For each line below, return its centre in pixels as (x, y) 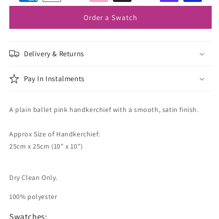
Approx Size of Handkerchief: (55, 134)
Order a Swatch (110, 17)
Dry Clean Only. (33, 178)
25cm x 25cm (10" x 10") (46, 146)
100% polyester (33, 197)
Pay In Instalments (54, 79)
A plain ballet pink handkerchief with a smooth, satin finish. (104, 110)
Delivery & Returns (54, 54)
